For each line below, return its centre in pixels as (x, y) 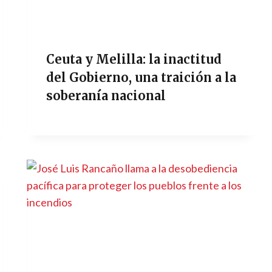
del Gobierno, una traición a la (141, 77)
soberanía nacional (106, 95)
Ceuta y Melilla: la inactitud (134, 59)
